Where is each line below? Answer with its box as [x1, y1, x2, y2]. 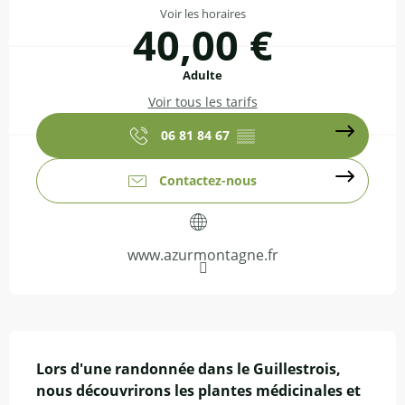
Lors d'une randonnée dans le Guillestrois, [36, 359, 341, 379]
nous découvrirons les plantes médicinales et [36, 381, 361, 400]
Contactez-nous [159, 172, 257, 189]
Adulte [183, 67, 222, 83]
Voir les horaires [159, 5, 246, 22]
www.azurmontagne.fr [127, 245, 278, 265]
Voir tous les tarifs [147, 93, 258, 110]
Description [9, 332, 71, 354]
